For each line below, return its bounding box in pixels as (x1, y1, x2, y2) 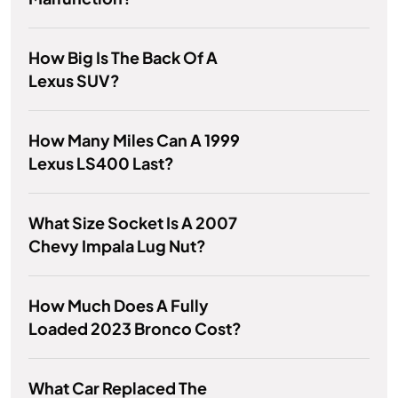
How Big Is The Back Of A (28, 47, 218, 68)
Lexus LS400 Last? (28, 153, 174, 174)
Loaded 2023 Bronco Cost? (28, 318, 242, 339)
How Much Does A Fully (28, 295, 209, 316)
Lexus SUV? (28, 70, 120, 92)
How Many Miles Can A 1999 (28, 130, 240, 151)
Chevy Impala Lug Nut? (28, 235, 206, 257)
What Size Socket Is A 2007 (28, 212, 237, 234)
